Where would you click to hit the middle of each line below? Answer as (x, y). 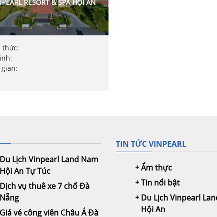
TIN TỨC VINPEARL (151, 144)
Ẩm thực (156, 167)
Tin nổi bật (160, 182)
